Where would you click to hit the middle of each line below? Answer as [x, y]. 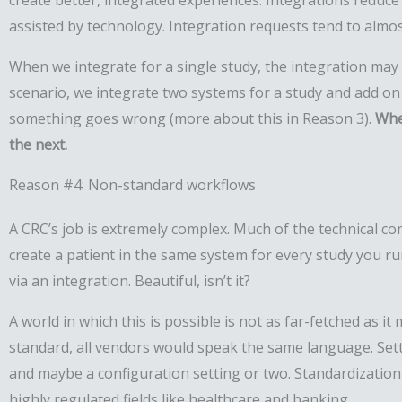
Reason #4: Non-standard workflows [132, 185]
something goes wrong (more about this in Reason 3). [192, 119]
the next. [38, 145]
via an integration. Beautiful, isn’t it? [130, 281]
